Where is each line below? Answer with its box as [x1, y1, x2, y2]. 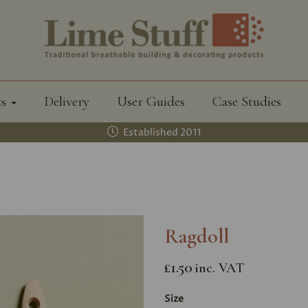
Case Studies [212, 93, 281, 111]
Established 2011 [120, 126, 201, 140]
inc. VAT [195, 260, 244, 277]
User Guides [116, 93, 185, 111]
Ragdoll [164, 223, 229, 250]
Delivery [43, 93, 89, 111]
